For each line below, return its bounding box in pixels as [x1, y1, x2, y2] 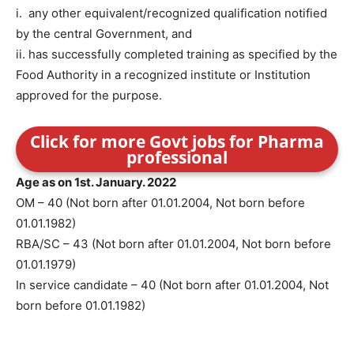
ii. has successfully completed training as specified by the [16, 46, 337, 62]
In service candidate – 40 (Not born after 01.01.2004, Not [16, 277, 329, 292]
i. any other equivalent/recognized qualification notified [16, 5, 327, 21]
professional [126, 145, 228, 168]
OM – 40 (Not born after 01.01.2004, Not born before [16, 194, 305, 210]
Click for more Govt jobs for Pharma [30, 130, 324, 153]
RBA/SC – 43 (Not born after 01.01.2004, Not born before [16, 235, 331, 251]
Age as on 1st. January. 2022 [16, 174, 176, 190]
